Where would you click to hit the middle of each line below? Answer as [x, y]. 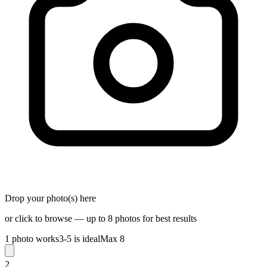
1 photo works [32, 238]
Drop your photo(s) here [50, 198]
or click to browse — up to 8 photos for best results [101, 218]
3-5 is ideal [80, 238]
